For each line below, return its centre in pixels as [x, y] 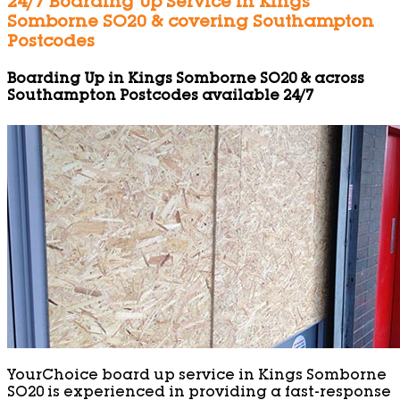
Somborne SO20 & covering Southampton [191, 24]
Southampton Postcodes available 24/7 [160, 97]
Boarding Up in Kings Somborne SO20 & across [186, 80]
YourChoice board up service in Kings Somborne [197, 376]
